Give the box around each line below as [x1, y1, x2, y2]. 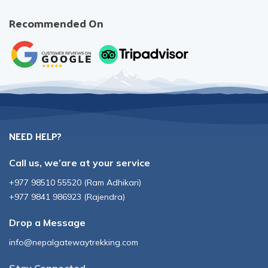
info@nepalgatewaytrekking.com [9, 236, 138, 248]
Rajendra [87, 191, 123, 202]
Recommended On [9, 13, 103, 33]
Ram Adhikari [87, 176, 139, 188]
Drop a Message [9, 216, 86, 229]
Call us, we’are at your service [9, 156, 150, 169]
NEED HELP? [9, 127, 62, 145]
